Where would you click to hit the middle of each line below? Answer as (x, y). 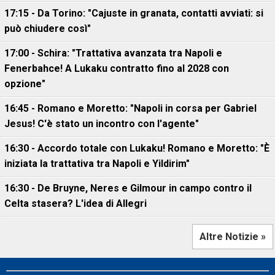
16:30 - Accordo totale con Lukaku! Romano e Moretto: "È (137, 148)
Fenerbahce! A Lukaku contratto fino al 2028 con (117, 68)
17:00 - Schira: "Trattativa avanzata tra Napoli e (113, 53)
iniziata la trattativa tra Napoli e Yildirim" (97, 164)
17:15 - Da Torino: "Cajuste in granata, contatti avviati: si (134, 13)
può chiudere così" (48, 29)
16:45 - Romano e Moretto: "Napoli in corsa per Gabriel (130, 108)
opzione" (25, 84)
